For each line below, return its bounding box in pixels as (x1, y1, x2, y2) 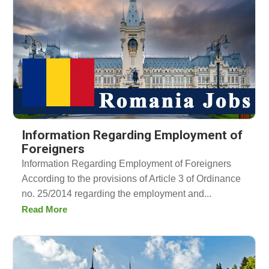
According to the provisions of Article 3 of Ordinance (22, 174, 241, 184)
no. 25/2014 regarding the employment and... (22, 189, 211, 199)
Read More (22, 204, 67, 215)
